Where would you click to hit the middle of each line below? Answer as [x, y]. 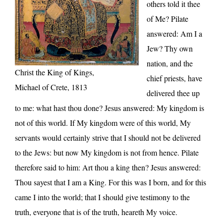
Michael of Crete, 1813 [51, 87]
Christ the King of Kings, [55, 72]
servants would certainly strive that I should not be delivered [108, 138]
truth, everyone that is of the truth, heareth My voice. [96, 212]
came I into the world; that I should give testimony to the [102, 197]
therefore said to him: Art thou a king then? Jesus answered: [108, 167]
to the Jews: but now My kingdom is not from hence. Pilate [107, 153]
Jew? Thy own [170, 49]
